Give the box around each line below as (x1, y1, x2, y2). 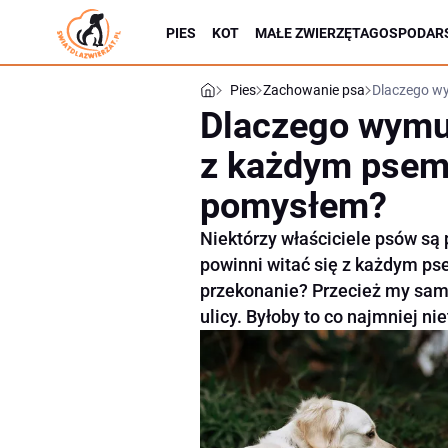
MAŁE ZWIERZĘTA (255, 24, 369, 41)
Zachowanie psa (263, 82, 365, 98)
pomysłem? (200, 185, 387, 227)
